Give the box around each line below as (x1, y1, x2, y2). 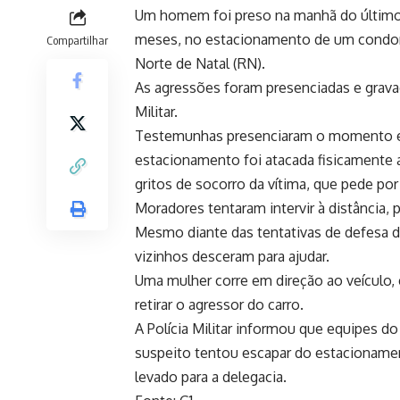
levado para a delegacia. (135, 368, 287, 387)
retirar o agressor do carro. (135, 296, 304, 314)
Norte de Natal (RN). (135, 54, 265, 73)
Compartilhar (46, 33, 108, 48)
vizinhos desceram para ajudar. (135, 247, 329, 266)
